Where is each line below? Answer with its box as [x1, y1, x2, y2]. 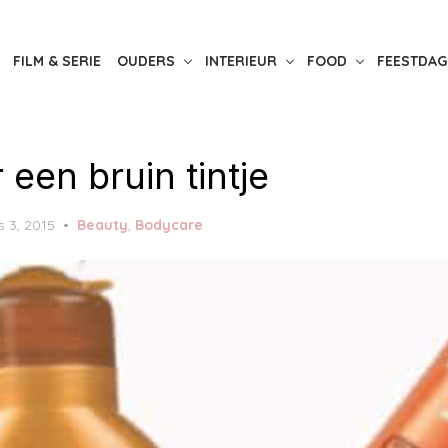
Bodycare [135, 215, 203, 234]
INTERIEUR [205, 51, 277, 70]
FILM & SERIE [13, 51, 101, 70]
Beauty [77, 215, 128, 234]
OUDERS [117, 51, 175, 70]
